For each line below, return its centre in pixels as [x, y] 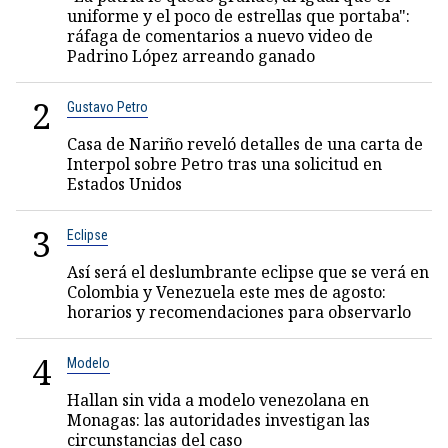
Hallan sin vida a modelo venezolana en [218, 400]
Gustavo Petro [107, 107]
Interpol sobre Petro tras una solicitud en [224, 164]
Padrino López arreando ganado [191, 56]
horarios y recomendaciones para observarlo [239, 312]
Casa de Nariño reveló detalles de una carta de [245, 144]
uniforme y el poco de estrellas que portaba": [238, 16]
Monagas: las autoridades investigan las [218, 420]
